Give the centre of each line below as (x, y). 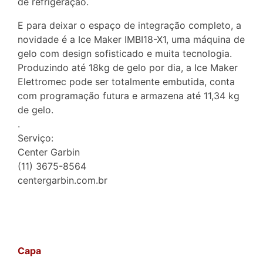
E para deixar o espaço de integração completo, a (129, 25)
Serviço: (36, 138)
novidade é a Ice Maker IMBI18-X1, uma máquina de (131, 39)
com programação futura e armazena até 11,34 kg (129, 96)
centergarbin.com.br (63, 180)
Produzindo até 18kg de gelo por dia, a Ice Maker (128, 68)
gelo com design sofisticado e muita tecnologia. (125, 53)
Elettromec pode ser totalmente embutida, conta (126, 82)
